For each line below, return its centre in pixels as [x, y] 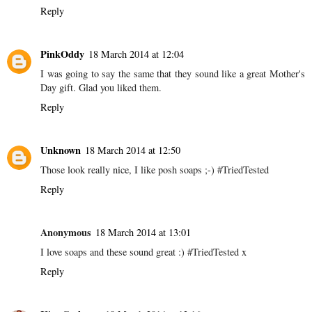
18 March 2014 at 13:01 [143, 233]
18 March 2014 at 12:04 [136, 54]
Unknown [61, 150]
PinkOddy [62, 54]
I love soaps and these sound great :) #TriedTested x [143, 252]
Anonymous [66, 233]
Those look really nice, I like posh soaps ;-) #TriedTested [155, 170]
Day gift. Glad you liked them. [101, 88]
